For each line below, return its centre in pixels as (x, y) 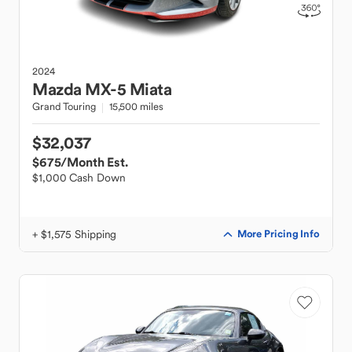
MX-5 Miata (128, 89)
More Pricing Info (278, 234)
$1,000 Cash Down (79, 178)
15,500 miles (136, 106)
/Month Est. (94, 162)
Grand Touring (64, 106)
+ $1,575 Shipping (75, 234)
